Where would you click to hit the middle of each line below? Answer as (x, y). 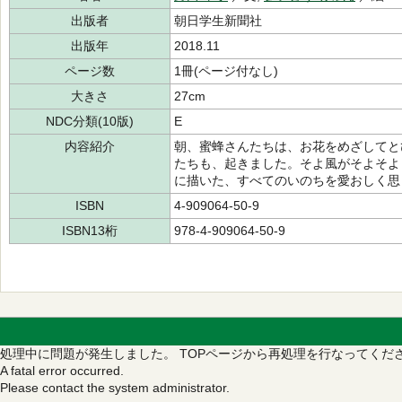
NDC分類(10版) (90, 121)
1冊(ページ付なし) (226, 71)
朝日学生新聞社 (218, 21)
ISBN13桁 (90, 231)
